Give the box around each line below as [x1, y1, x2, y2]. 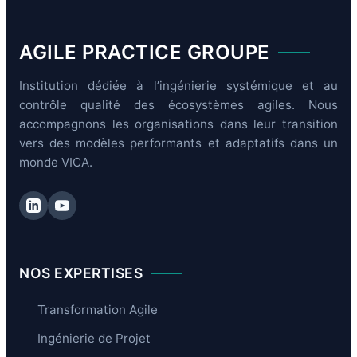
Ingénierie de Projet [37, 331, 151, 346]
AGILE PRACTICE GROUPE [19, 41, 270, 64]
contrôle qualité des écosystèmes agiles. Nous [19, 97, 338, 112]
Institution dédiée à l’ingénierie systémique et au [19, 78, 338, 93]
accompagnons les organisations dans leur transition [19, 116, 338, 131]
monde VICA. [19, 155, 92, 170]
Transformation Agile [37, 302, 158, 317]
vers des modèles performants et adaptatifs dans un [19, 135, 338, 151]
